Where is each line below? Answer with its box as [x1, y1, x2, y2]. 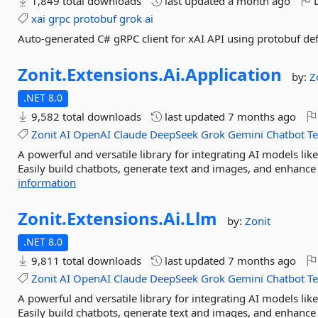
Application [185, 62, 283, 86]
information [18, 175, 77, 190]
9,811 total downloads [28, 253, 142, 268]
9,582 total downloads [28, 109, 142, 124]
